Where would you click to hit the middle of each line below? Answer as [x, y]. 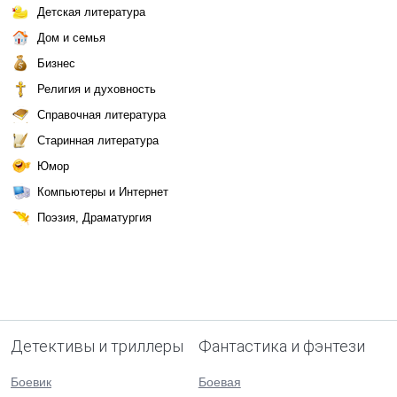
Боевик [31, 382]
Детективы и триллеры [97, 346]
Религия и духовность [97, 89]
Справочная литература [101, 115]
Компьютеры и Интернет [103, 192]
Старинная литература [98, 140]
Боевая [219, 382]
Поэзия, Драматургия [94, 218]
